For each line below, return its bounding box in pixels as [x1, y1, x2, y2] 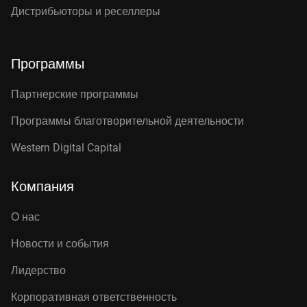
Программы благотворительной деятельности [11, 114, 244, 127]
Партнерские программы [11, 88, 138, 101]
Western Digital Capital [11, 141, 121, 154]
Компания [11, 178, 74, 195]
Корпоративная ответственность [11, 291, 177, 304]
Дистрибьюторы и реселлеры [11, 5, 160, 18]
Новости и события [11, 237, 109, 250]
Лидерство [11, 264, 66, 277]
